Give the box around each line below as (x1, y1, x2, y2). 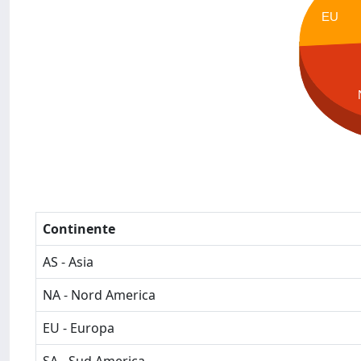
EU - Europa (43, 319, 114, 337)
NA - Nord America (43, 286, 156, 304)
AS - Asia (43, 253, 93, 271)
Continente (43, 220, 115, 238)
